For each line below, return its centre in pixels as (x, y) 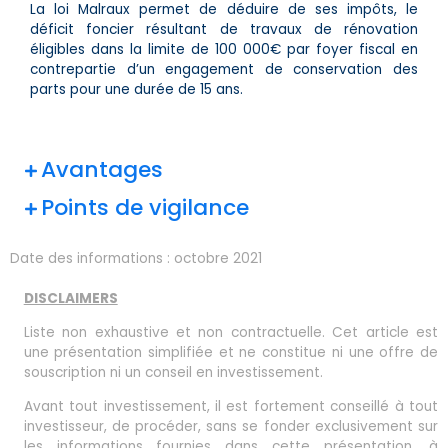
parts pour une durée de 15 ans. (136, 89)
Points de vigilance (145, 208)
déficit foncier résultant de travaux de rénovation (224, 29)
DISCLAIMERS (70, 299)
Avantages (102, 170)
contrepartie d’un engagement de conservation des (224, 69)
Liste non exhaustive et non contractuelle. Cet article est (230, 333)
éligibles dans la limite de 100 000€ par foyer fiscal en (224, 49)
